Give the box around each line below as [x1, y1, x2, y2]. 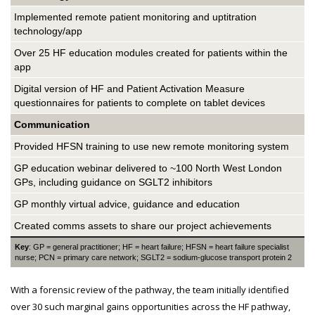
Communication [14, 119, 90, 130]
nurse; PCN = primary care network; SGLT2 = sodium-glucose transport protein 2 [15, 253, 292, 262]
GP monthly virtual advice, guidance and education [14, 198, 240, 210]
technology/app [14, 25, 82, 37]
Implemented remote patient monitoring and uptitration [14, 11, 257, 22]
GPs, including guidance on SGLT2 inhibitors [14, 176, 212, 188]
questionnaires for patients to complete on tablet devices [14, 97, 265, 108]
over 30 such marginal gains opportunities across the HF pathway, [11, 300, 290, 313]
